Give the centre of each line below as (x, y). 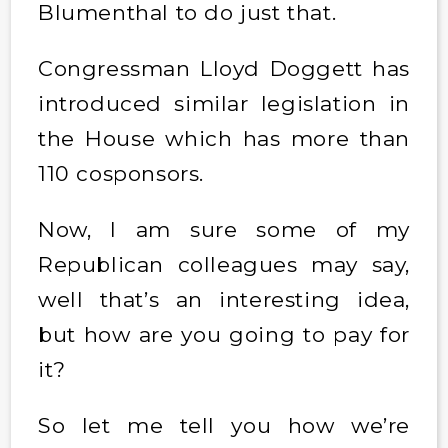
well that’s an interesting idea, (224, 299)
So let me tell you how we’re (224, 425)
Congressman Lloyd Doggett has (224, 68)
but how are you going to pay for (224, 334)
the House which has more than (224, 138)
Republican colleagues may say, (224, 264)
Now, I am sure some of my (224, 229)
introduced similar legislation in (224, 103)
